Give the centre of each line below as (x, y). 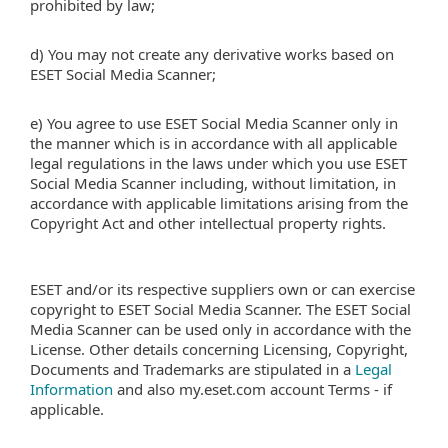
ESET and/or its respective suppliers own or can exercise (222, 289)
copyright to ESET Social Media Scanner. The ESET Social (220, 309)
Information (71, 389)
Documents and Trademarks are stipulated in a (192, 369)
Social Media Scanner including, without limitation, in (213, 183)
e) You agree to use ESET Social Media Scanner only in (214, 123)
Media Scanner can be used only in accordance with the (220, 329)
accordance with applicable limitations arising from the (219, 203)
